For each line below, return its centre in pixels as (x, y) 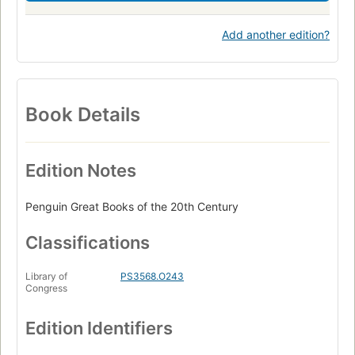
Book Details (83, 115)
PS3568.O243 (152, 277)
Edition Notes (81, 171)
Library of (46, 277)
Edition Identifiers (99, 328)
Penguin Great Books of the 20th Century (132, 207)
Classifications (88, 243)
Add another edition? (276, 35)
